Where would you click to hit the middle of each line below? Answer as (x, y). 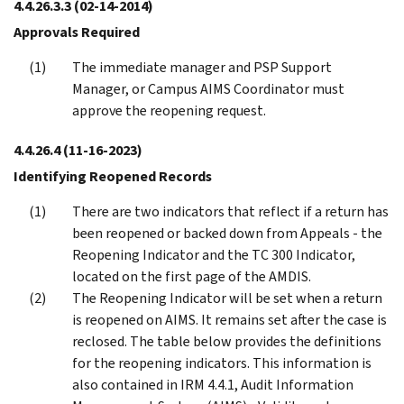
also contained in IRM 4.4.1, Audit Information (213, 384)
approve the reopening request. (169, 110)
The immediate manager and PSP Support (202, 67)
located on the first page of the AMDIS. (192, 276)
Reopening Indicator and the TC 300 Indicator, (214, 254)
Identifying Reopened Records (113, 176)
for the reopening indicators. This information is (222, 363)
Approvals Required (77, 32)
